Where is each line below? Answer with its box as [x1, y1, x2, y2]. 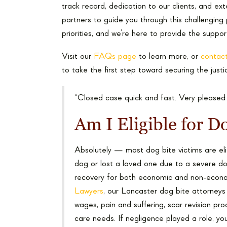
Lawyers [74, 187, 103, 196]
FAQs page [94, 52, 136, 61]
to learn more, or [136, 52, 201, 61]
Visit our [62, 52, 94, 61]
